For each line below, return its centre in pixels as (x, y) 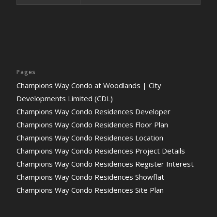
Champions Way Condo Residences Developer (93, 111)
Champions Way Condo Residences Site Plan (90, 190)
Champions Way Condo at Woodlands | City (89, 85)
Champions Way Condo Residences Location (90, 137)
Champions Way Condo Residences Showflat (90, 177)
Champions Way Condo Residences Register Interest (105, 163)
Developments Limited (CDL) (64, 98)
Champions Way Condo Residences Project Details (101, 150)
